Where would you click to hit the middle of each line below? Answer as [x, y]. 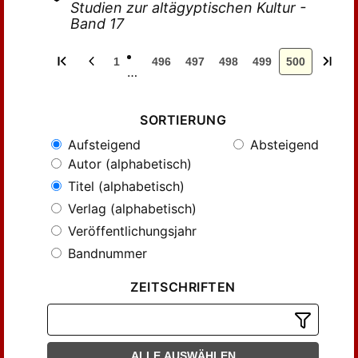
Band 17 [97, 24]
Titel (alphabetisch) [124, 186]
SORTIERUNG [183, 120]
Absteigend [282, 145]
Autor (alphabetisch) [128, 164]
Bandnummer [105, 253]
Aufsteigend [102, 145]
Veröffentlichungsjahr [130, 231]
